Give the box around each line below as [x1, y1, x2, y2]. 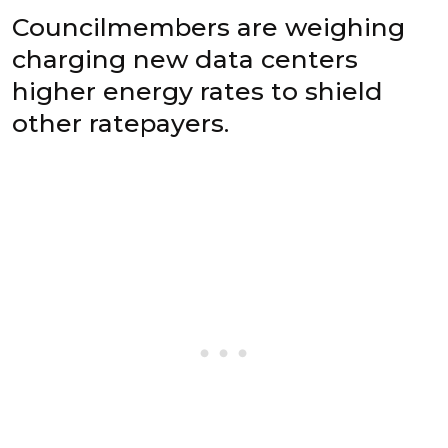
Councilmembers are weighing [12, 12, 405, 43]
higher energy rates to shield [12, 76, 383, 107]
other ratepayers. [12, 108, 229, 139]
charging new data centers [12, 44, 358, 75]
